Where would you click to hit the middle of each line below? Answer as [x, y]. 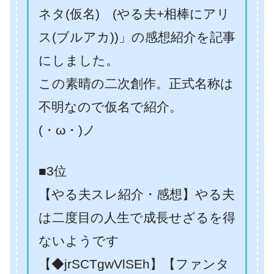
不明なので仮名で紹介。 [110, 106]
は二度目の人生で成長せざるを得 [137, 217]
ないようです [79, 240]
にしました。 [79, 60]
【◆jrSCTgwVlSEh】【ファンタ [134, 264]
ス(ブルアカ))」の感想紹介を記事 [137, 37]
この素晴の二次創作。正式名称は [136, 83]
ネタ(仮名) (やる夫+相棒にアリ [134, 13]
